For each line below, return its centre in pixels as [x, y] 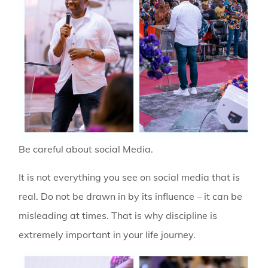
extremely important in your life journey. [109, 234]
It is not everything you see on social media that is [130, 177]
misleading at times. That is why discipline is [118, 215]
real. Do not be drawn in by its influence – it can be [131, 196]
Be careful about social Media [85, 149]
